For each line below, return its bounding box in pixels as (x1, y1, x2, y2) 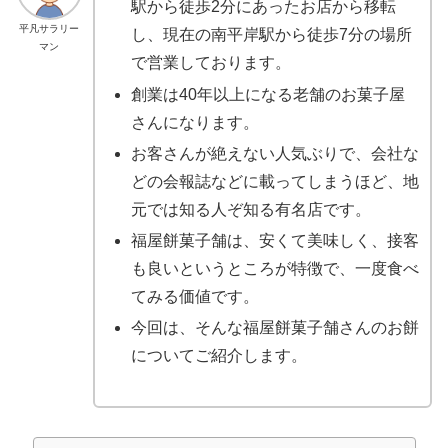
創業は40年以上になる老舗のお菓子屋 (130, 85, 405, 103)
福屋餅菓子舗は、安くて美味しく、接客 (130, 231, 419, 249)
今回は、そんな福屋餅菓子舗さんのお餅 (130, 319, 419, 337)
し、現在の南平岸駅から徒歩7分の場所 (130, 26, 412, 44)
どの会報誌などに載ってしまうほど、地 (130, 172, 419, 190)
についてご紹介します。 (130, 347, 307, 365)
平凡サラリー (19, 22, 80, 34)
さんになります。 (130, 113, 259, 131)
